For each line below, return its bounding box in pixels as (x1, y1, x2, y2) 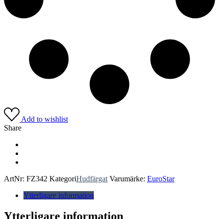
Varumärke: (109, 175, 147, 183)
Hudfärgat (76, 175, 108, 183)
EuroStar (147, 175, 175, 183)
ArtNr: (4, 175, 24, 183)
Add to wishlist (21, 115, 68, 124)
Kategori (49, 175, 76, 183)
